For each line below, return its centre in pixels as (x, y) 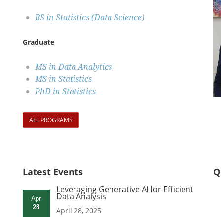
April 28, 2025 (78, 211)
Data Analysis (81, 197)
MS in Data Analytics (73, 67)
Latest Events (53, 172)
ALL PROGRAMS (51, 120)
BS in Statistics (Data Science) (90, 18)
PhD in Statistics (65, 92)
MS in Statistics (63, 79)
